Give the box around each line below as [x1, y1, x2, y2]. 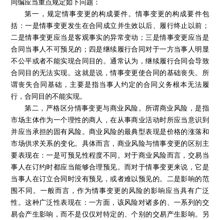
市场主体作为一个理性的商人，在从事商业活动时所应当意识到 [11, 115, 209, 124]
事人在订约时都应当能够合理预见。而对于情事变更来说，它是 [11, 162, 209, 171]
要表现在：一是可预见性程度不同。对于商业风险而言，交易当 [11, 150, 209, 160]
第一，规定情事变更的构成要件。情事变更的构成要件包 [25, 9, 209, 18]
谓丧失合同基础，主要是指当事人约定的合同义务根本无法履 [11, 80, 209, 89]
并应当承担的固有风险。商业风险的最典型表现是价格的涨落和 [11, 127, 209, 136]
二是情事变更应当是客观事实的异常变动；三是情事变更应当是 [11, 32, 209, 42]
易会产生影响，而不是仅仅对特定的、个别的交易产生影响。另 [11, 209, 209, 219]
